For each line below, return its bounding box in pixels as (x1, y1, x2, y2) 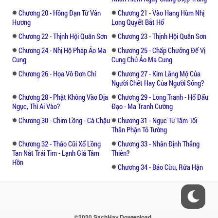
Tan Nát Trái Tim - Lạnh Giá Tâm (12, 147, 99, 158)
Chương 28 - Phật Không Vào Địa (18, 91, 108, 102)
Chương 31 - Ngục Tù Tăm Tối (118, 115, 197, 125)
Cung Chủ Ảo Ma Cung (111, 54, 172, 64)
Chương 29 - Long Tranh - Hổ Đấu (118, 91, 208, 102)
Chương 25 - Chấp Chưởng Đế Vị (118, 45, 205, 55)
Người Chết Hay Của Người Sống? (111, 77, 204, 88)
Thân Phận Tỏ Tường (111, 124, 167, 134)
